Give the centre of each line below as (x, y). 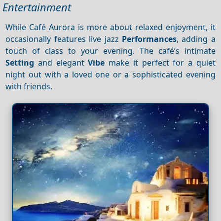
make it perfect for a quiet (160, 62)
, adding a (196, 39)
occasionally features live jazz (64, 39)
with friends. (29, 86)
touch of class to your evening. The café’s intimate (110, 51)
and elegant (61, 62)
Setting (20, 62)
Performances (149, 39)
